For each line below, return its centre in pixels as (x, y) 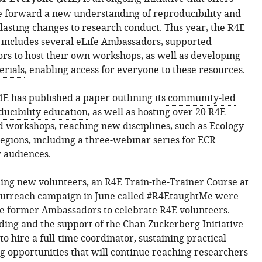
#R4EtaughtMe (180, 196)
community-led (200, 98)
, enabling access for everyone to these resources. (135, 70)
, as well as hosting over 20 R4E (156, 112)
